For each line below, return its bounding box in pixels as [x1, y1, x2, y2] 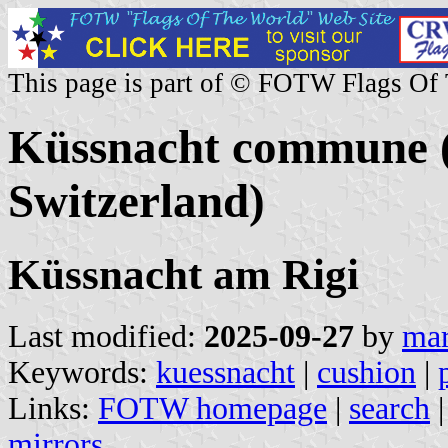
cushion [317, 354, 416, 390]
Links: [8, 390, 98, 426]
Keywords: [8, 354, 156, 390]
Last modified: [8, 318, 204, 354]
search [349, 390, 430, 426]
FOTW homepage [98, 390, 327, 426]
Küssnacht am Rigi [8, 250, 359, 298]
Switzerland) [8, 175, 265, 228]
